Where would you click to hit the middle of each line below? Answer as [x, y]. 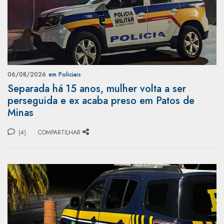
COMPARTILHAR [59, 132]
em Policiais [65, 74]
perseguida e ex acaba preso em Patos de [101, 100]
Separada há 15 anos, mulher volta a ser [97, 88]
